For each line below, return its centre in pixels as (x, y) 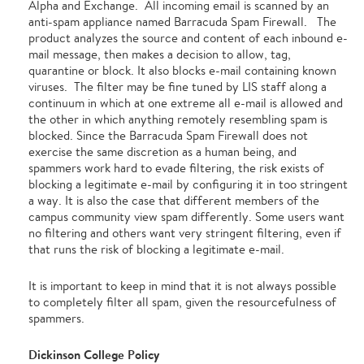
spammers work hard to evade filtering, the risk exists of (176, 168)
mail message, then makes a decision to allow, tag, (160, 54)
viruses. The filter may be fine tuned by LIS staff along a (178, 87)
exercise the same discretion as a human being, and (162, 152)
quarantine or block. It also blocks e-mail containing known (182, 70)
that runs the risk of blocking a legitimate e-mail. (156, 249)
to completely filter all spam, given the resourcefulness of (182, 302)
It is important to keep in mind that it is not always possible (182, 286)
